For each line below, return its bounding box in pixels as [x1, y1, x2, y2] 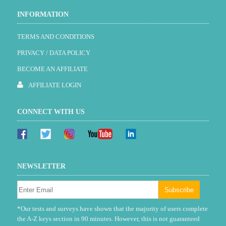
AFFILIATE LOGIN [28, 81, 81, 89]
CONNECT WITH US [17, 108, 85, 116]
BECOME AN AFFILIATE [17, 65, 88, 73]
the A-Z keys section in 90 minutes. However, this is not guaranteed [17, 215, 200, 223]
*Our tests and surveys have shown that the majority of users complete [17, 205, 208, 213]
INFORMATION [17, 11, 69, 19]
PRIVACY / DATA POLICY [17, 49, 90, 57]
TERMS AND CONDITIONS [17, 33, 94, 41]
